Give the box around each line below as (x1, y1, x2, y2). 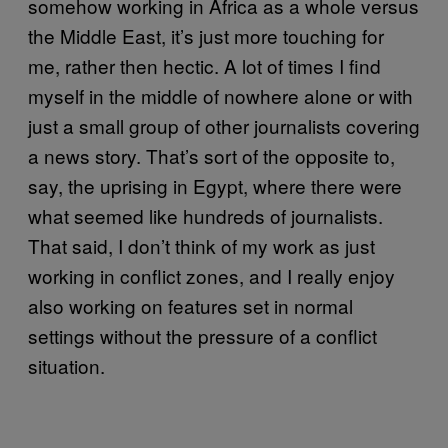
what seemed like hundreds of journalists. (28, 201, 383, 229)
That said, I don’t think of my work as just (28, 231, 375, 259)
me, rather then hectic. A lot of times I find (28, 51, 381, 79)
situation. (28, 351, 105, 379)
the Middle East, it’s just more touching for (28, 21, 384, 49)
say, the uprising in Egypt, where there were (28, 171, 402, 199)
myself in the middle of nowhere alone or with (28, 81, 413, 109)
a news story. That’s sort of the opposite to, (28, 141, 395, 169)
